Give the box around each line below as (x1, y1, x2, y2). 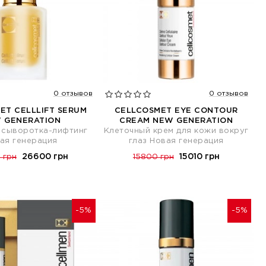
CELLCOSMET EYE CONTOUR (114, 107, 238, 114)
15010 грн (179, 153, 220, 160)
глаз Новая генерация (128, 137, 224, 144)
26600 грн (22, 153, 69, 160)
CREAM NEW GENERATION (119, 117, 233, 124)
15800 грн (132, 153, 174, 160)
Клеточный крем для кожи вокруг (103, 127, 249, 134)
